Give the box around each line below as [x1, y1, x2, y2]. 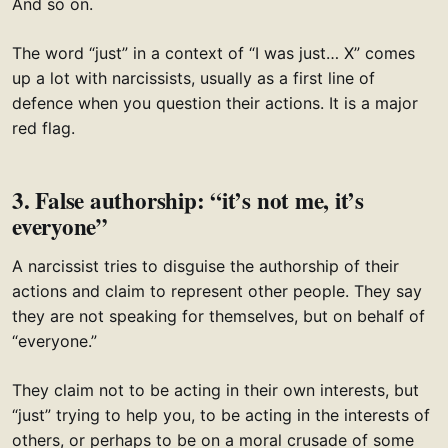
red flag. [12, 118, 75, 139]
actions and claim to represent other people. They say [12, 281, 422, 302]
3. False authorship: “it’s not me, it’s [12, 183, 365, 218]
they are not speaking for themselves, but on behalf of [12, 306, 425, 327]
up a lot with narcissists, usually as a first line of [12, 68, 375, 89]
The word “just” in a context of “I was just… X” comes [12, 43, 415, 64]
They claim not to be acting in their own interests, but [12, 380, 419, 401]
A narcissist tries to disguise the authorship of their [12, 256, 399, 277]
